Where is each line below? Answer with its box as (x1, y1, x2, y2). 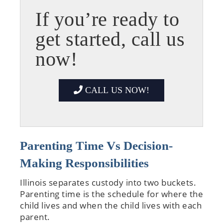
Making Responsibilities (20, 156, 149, 170)
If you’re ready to (35, 7, 179, 30)
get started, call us (35, 27, 185, 50)
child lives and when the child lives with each (20, 199, 202, 211)
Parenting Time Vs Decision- (20, 138, 173, 152)
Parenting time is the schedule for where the (20, 188, 203, 200)
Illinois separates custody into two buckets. (20, 176, 196, 188)
